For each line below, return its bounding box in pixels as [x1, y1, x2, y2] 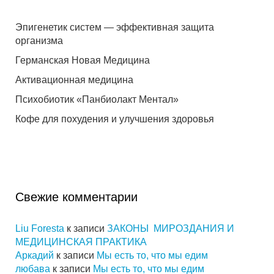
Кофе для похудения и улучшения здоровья [15, 114, 214, 124]
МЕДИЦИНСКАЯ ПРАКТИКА [15, 237, 147, 247]
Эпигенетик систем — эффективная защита [15, 22, 214, 32]
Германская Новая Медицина [15, 55, 150, 65]
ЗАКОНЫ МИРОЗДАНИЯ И [107, 223, 234, 234]
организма [15, 35, 63, 46]
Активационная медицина [15, 75, 133, 85]
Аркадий [15, 250, 54, 261]
